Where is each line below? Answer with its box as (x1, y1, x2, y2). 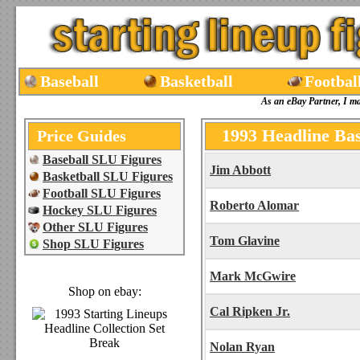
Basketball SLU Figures (43, 170, 173, 183)
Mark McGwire (210, 269, 296, 283)
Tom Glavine (210, 234, 280, 247)
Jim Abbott (210, 163, 271, 177)
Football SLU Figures (43, 186, 161, 200)
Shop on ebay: (67, 284, 141, 298)
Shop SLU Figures (43, 237, 144, 251)
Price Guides (37, 127, 126, 145)
